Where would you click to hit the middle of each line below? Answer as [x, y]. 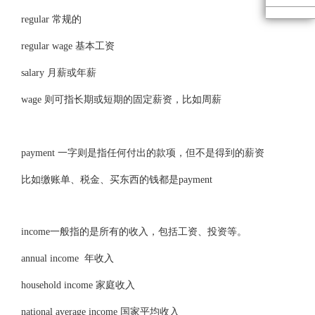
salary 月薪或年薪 [58, 73]
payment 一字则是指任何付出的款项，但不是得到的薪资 [142, 153]
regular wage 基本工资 [67, 46]
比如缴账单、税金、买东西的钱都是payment [116, 180]
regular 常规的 [51, 19]
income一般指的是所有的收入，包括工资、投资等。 [134, 232]
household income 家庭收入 [78, 285]
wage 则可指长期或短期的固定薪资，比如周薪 [121, 99]
